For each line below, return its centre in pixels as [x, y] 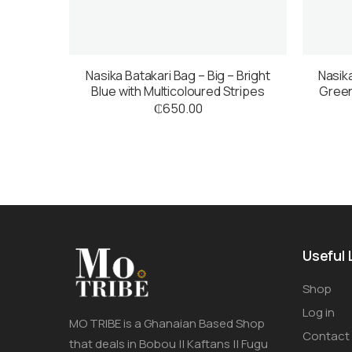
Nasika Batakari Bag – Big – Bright [178, 76]
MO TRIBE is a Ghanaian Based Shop [167, 324]
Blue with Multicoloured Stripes [178, 92]
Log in [319, 313]
